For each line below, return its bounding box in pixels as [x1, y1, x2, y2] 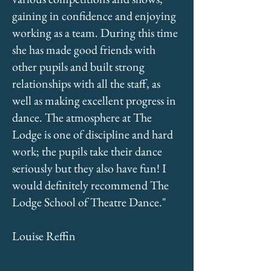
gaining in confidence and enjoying [12, 8, 176, 24]
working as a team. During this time [12, 25, 178, 41]
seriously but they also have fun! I [12, 160, 166, 176]
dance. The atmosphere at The [12, 109, 152, 125]
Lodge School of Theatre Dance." [12, 194, 166, 210]
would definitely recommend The [12, 177, 169, 193]
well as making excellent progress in [12, 93, 176, 108]
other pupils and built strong [12, 59, 145, 74]
